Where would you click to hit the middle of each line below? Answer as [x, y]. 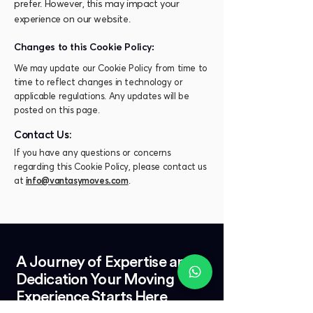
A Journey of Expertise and [105, 262]
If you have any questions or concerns [93, 153]
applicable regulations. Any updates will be [102, 97]
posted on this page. [57, 111]
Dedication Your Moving [95, 279]
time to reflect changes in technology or [99, 83]
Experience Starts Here [92, 297]
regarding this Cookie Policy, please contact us [110, 167]
